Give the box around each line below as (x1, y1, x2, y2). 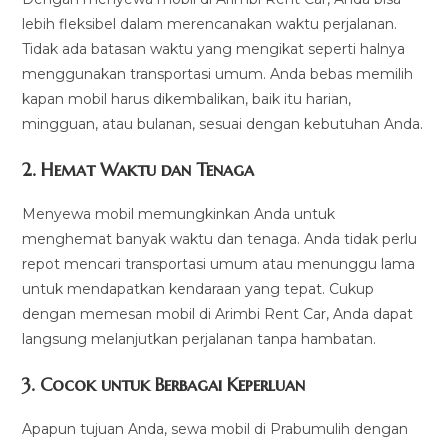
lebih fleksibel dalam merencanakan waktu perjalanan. (22, 15, 398, 34)
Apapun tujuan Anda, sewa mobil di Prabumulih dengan (22, 420, 409, 439)
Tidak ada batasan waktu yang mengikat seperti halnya (22, 40, 406, 59)
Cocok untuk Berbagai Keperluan (40, 373, 306, 397)
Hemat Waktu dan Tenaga (41, 158, 255, 182)
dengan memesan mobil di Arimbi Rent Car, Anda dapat (22, 305, 414, 324)
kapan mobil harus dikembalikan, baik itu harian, (22, 90, 352, 109)
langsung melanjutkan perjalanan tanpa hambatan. (22, 330, 377, 349)
